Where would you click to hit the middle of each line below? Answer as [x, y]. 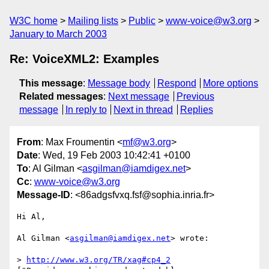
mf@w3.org [147, 142]
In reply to [86, 110]
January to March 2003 [58, 34]
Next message [139, 96]
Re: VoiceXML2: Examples [84, 59]
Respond [177, 83]
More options [231, 83]
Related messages [61, 96]
